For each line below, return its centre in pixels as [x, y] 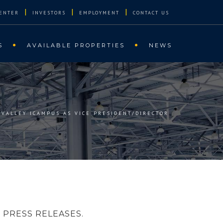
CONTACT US [151, 13]
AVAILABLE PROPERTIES [76, 45]
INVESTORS [49, 13]
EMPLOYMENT [99, 13]
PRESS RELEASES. [43, 214]
